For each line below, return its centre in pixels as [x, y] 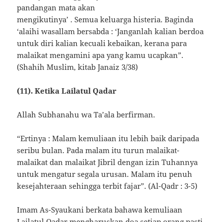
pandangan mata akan [56, 8]
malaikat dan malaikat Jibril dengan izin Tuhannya [108, 162]
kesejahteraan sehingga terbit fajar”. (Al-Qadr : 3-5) [107, 186]
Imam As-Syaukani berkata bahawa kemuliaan [100, 210]
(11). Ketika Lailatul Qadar [67, 91]
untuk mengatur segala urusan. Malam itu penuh [105, 174]
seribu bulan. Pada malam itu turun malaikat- [98, 150]
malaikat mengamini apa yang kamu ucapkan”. [100, 55]
